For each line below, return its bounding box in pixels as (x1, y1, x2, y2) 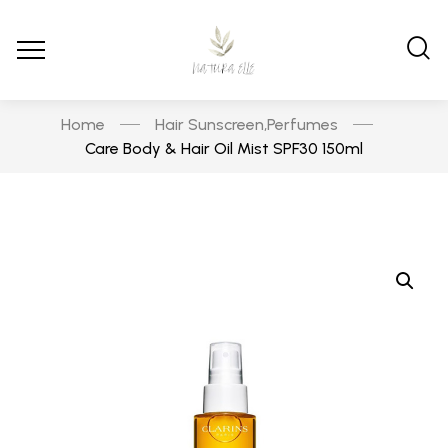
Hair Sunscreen (154, 114, 264, 134)
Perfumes (266, 114, 338, 134)
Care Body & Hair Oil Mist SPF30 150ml (85, 139, 363, 158)
